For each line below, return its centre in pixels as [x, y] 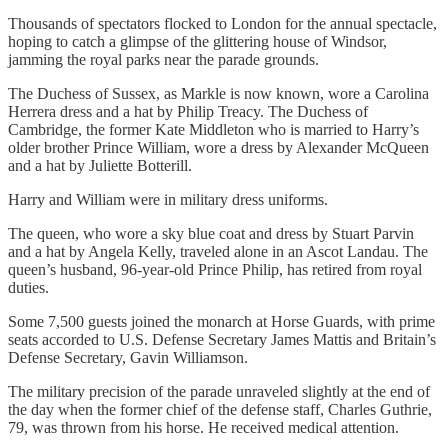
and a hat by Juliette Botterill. [100, 165]
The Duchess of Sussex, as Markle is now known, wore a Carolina [218, 93]
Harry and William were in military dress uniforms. [168, 199]
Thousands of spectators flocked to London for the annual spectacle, [222, 23]
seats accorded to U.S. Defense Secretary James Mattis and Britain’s [222, 339]
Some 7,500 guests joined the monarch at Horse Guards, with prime [221, 321]
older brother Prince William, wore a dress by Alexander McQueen [218, 147]
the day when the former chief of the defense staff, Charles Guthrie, [220, 409]
